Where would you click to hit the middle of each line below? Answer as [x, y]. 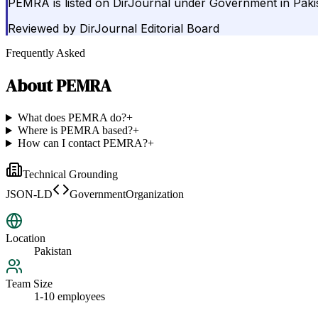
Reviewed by [42, 29]
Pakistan [53, 251]
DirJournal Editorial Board [149, 29]
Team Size [29, 284]
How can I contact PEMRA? [82, 143]
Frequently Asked [45, 53]
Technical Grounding [70, 175]
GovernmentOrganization [127, 194]
